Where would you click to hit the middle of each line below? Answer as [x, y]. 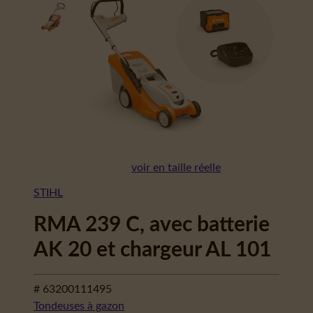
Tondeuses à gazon [79, 306]
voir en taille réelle [176, 168]
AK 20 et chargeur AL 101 [152, 250]
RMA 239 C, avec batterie [152, 225]
